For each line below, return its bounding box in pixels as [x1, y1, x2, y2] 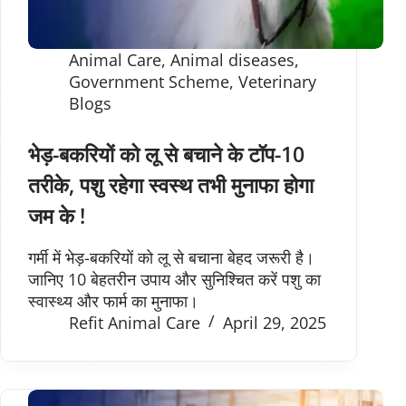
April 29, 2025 [223, 312, 326, 333]
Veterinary [238, 71, 316, 93]
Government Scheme [69, 71, 229, 93]
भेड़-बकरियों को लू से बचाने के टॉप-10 [28, 140, 304, 169]
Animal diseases [170, 49, 295, 72]
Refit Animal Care [69, 312, 200, 333]
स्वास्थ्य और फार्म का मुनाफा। [28, 290, 198, 312]
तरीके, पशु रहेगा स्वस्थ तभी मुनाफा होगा [28, 170, 314, 200]
